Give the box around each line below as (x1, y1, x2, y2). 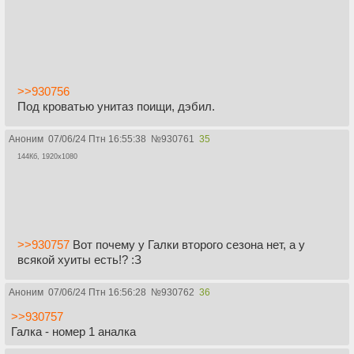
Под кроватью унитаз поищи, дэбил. (17, 100, 215, 114)
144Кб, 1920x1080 (17, 153, 77, 161)
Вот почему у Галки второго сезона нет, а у (70, 237, 305, 251)
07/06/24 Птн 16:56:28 (48, 286, 146, 298)
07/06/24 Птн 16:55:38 (48, 134, 146, 145)
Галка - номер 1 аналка (11, 324, 136, 338)
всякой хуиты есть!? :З (17, 252, 141, 266)
